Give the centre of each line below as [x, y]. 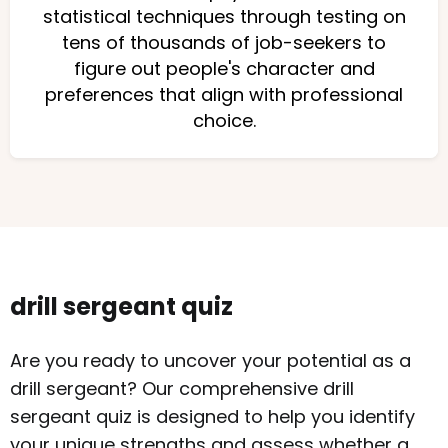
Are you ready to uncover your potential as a [210, 360]
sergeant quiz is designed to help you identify [212, 416]
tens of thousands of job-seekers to [224, 42]
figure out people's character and [224, 68]
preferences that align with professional [224, 94]
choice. [224, 120]
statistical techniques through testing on [224, 16]
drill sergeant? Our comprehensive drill [182, 388]
